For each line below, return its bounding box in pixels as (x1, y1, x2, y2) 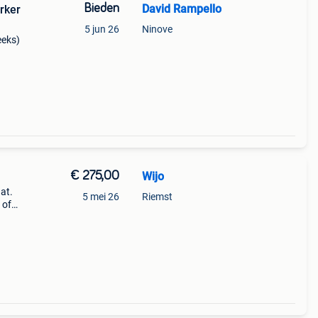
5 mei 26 (82, 191, 119, 202)
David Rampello (141, 2, 221, 16)
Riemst (141, 191, 172, 202)
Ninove (141, 23, 172, 35)
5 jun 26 (84, 23, 119, 35)
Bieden (83, 2, 119, 15)
